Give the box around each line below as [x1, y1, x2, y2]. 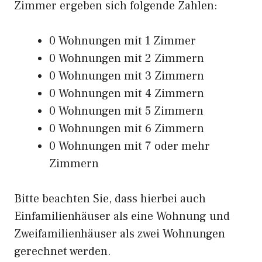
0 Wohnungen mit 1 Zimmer [49, 33, 196, 49]
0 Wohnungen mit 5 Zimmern [49, 104, 204, 119]
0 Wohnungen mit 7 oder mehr [49, 139, 210, 154]
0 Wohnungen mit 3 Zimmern [49, 68, 204, 84]
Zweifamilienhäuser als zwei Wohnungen [14, 226, 225, 242]
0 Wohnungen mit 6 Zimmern [49, 121, 204, 136]
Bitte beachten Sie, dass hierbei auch [14, 191, 206, 206]
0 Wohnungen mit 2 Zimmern [49, 51, 204, 66]
